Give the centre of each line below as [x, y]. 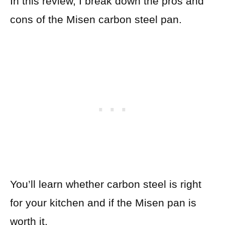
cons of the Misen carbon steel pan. [96, 19]
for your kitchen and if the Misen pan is [103, 203]
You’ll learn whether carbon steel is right [106, 184]
